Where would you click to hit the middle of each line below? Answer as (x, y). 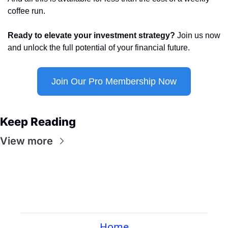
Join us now (198, 35)
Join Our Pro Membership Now (114, 81)
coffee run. (26, 11)
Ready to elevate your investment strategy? (91, 35)
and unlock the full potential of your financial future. (99, 48)
